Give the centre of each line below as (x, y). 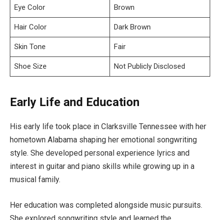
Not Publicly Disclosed (149, 67)
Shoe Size (30, 67)
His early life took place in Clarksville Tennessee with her (109, 127)
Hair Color (30, 27)
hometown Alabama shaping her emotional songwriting (103, 140)
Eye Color (29, 8)
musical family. (35, 180)
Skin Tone (30, 47)
